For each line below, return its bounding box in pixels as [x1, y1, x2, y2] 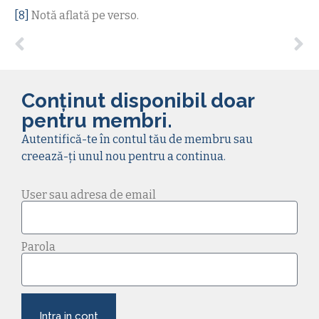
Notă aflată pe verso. [29, 8, 139, 22]
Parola [21, 240, 56, 254]
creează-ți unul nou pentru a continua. [21, 149, 226, 163]
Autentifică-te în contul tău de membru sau [21, 132, 253, 146]
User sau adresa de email [21, 188, 156, 202]
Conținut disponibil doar [21, 88, 254, 113]
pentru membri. [21, 108, 172, 132]
